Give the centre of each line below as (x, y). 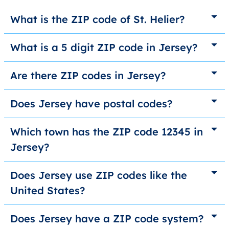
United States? (48, 191)
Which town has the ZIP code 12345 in (107, 132)
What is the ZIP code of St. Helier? (97, 19)
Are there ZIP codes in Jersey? (88, 76)
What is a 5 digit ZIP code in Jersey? (104, 48)
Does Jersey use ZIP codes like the (99, 175)
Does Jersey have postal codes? (91, 104)
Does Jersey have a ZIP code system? (107, 219)
